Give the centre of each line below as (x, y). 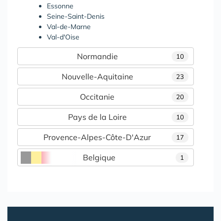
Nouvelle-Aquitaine (97, 76)
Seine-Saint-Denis (76, 16)
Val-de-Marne (69, 26)
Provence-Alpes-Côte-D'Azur (97, 137)
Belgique (99, 157)
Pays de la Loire (97, 117)
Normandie (97, 56)
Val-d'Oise (63, 37)
